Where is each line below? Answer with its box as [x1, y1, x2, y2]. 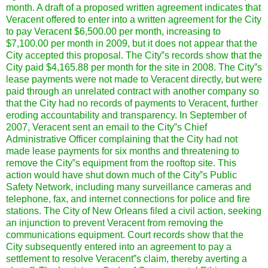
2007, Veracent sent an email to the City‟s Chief [6, 121, 207, 132]
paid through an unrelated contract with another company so [6, 86, 259, 96]
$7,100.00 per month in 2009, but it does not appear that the [6, 38, 257, 48]
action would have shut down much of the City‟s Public [6, 169, 237, 180]
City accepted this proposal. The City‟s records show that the [6, 50, 262, 60]
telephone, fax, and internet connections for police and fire [6, 193, 250, 204]
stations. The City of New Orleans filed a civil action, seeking [6, 205, 261, 216]
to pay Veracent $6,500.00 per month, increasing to [6, 26, 221, 36]
